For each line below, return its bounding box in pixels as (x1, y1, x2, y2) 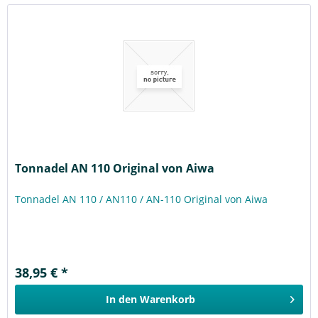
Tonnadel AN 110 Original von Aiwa (15, 160, 215, 176)
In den (106, 292, 138, 306)
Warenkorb (140, 292, 196, 306)
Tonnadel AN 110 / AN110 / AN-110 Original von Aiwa (15, 192, 268, 206)
